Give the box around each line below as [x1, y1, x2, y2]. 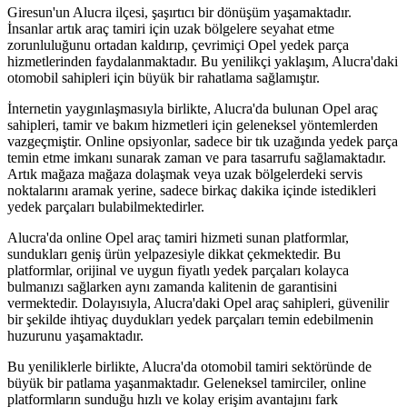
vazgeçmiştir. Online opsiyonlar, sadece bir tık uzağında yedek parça [7, 134, 398, 150]
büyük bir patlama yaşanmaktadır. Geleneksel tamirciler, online [7, 375, 366, 392]
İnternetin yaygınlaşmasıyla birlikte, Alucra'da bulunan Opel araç [7, 101, 378, 117]
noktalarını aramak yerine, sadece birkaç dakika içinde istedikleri [7, 183, 376, 199]
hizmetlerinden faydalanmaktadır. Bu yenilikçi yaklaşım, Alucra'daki [7, 54, 398, 70]
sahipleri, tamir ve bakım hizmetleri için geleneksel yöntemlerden [7, 117, 378, 134]
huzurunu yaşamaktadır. [7, 328, 144, 344]
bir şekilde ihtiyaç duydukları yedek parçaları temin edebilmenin [7, 312, 373, 328]
